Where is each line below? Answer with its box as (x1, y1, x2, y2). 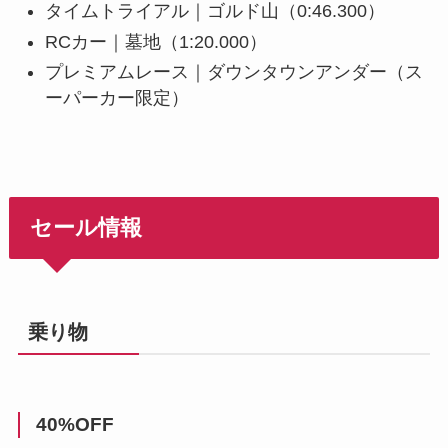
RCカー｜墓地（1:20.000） (44, 31, 267, 52)
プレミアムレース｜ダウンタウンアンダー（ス (44, 62, 423, 83)
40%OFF (35, 413, 114, 435)
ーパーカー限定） (44, 88, 189, 109)
